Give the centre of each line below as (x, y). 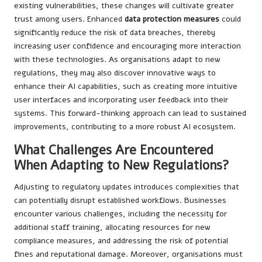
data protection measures (172, 19)
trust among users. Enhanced (69, 19)
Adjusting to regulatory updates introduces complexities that (127, 187)
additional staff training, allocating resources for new (112, 227)
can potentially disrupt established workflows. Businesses (120, 200)
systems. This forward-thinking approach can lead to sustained (130, 113)
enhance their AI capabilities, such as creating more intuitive (126, 86)
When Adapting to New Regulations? (122, 165)
